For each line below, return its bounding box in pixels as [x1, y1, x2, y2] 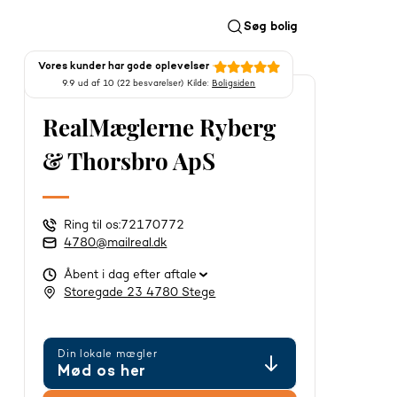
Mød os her [58, 363, 146, 379]
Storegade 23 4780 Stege [64, 286, 216, 299]
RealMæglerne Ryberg [43, 112, 276, 143]
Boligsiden [212, 79, 256, 88]
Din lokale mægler [58, 348, 158, 360]
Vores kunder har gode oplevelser [38, 60, 210, 72]
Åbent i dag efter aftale [64, 269, 198, 281]
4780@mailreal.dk [64, 237, 167, 249]
